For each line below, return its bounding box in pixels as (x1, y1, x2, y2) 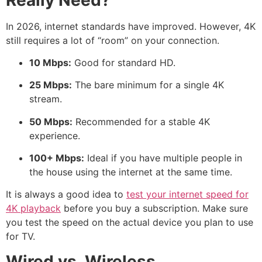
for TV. (6, 230, 35, 243)
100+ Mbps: (29, 152, 84, 164)
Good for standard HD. (71, 56, 175, 68)
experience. (29, 129, 80, 142)
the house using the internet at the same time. (29, 166, 232, 178)
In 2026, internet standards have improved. (6, 20, 199, 32)
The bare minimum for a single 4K (72, 79, 224, 91)
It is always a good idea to (6, 188, 126, 201)
